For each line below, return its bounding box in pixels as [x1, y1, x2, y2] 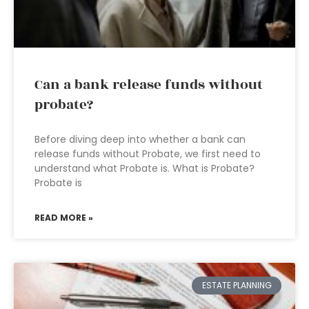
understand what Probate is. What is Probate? [34, 161, 255, 175]
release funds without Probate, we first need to [34, 147, 261, 161]
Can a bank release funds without [34, 74, 263, 95]
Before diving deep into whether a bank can [34, 132, 246, 146]
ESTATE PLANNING [201, 279, 272, 292]
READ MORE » [34, 212, 93, 223]
